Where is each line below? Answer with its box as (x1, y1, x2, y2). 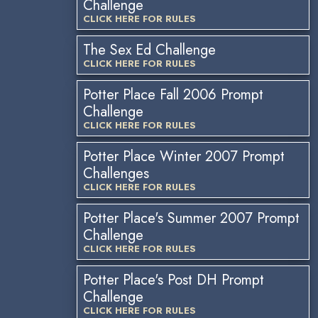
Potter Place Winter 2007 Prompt (83, 146, 285, 167)
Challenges (83, 163, 149, 184)
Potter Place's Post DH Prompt (83, 270, 264, 290)
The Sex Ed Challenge (83, 40, 216, 60)
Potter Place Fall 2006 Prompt (83, 84, 263, 105)
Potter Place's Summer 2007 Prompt (83, 208, 300, 229)
